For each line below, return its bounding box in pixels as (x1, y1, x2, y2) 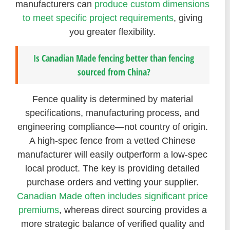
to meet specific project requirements (22, 12, 174, 23)
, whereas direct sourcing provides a (59, 204, 207, 215)
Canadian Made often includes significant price (17, 190, 208, 201)
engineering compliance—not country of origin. (17, 121, 208, 132)
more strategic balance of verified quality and (21, 218, 204, 229)
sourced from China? (77, 65, 150, 78)
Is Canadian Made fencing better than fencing (33, 51, 194, 64)
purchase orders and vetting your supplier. (26, 177, 199, 187)
